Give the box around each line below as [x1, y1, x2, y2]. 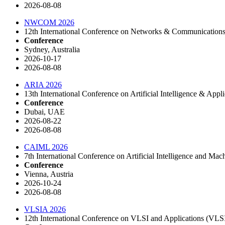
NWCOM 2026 [24, 18, 74, 27]
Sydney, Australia [24, 45, 80, 54]
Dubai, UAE [24, 107, 65, 116]
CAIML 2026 [24, 142, 68, 151]
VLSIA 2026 [24, 204, 66, 213]
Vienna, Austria [24, 169, 73, 178]
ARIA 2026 [24, 80, 62, 89]
